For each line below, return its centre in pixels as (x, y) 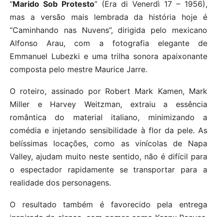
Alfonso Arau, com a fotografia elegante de (108, 43)
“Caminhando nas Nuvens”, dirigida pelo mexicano (108, 30)
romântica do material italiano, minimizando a (108, 117)
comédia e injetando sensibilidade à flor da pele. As (108, 131)
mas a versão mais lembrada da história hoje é (108, 17)
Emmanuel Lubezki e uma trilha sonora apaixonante (108, 56)
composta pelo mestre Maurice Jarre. (78, 70)
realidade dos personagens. (60, 183)
